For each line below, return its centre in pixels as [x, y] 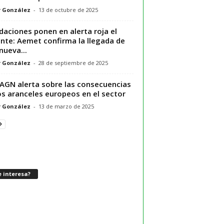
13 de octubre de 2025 [68, 9]
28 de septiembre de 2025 [73, 62]
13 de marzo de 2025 [66, 106]
